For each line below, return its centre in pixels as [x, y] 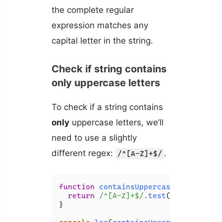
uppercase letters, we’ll [116, 123]
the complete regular [92, 10]
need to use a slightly [94, 138]
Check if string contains [109, 69]
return [81, 195]
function [77, 187]
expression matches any [100, 26]
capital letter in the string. [102, 41]
